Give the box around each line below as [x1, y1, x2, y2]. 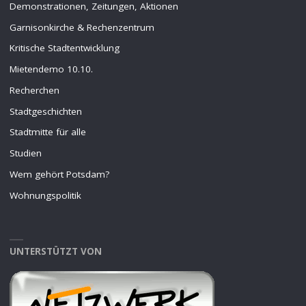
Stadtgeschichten [9, 105, 82, 117]
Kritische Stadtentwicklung [9, 42, 120, 55]
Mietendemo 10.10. [9, 63, 93, 76]
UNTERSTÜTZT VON [9, 245, 102, 258]
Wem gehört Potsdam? [9, 167, 109, 180]
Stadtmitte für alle [9, 126, 86, 139]
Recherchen [9, 83, 59, 96]
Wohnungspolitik [9, 189, 81, 201]
